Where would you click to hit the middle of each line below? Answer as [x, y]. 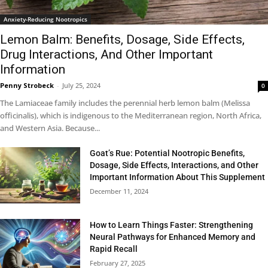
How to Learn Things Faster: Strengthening [172, 225]
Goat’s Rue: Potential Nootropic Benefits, [167, 153]
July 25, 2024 [81, 85]
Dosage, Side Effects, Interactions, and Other [174, 165]
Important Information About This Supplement [178, 177]
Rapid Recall [114, 249]
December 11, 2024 [119, 191]
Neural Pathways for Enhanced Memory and [173, 237]
